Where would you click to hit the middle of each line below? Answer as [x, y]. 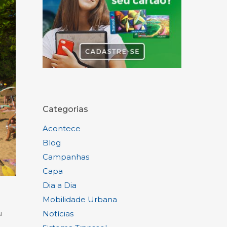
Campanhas [66, 157]
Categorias [66, 109]
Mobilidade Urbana [80, 200]
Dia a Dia [60, 185]
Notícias [58, 214]
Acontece [62, 129]
